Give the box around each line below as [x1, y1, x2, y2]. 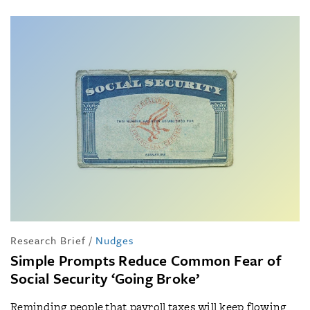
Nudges [95, 232, 134, 248]
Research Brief [10, 232, 86, 248]
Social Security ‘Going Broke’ [10, 267, 200, 289]
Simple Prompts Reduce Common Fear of [10, 249, 282, 271]
